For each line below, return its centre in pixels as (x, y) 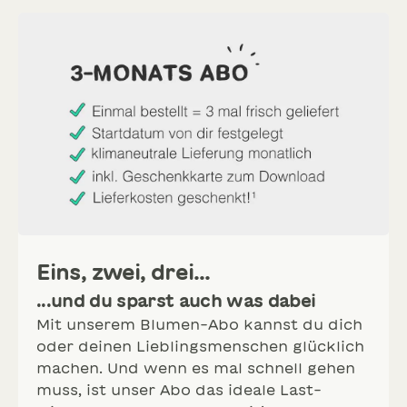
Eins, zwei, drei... (124, 273)
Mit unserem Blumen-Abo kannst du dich (199, 325)
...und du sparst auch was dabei (176, 301)
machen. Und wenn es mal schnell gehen (196, 368)
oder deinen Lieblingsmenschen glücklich (200, 347)
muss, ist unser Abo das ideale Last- (179, 390)
